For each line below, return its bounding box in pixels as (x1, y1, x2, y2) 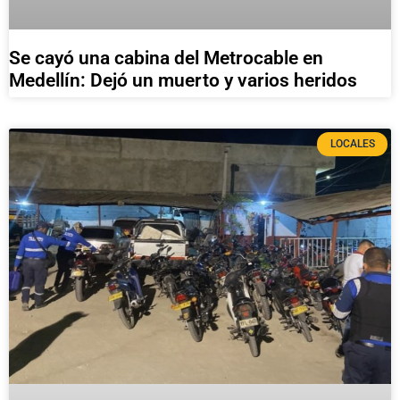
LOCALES (329, 137, 375, 151)
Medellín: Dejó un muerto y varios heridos (9, 70, 357, 92)
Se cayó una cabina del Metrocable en (9, 47, 323, 70)
